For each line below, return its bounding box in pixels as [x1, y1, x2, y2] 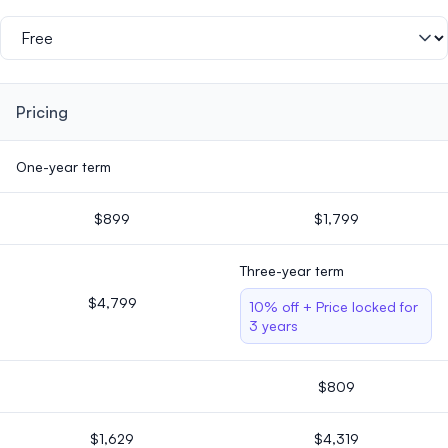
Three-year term [240, 262, 344, 280]
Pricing [16, 102, 68, 123]
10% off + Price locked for [249, 298, 418, 316]
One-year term [16, 158, 111, 176]
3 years [249, 317, 298, 335]
